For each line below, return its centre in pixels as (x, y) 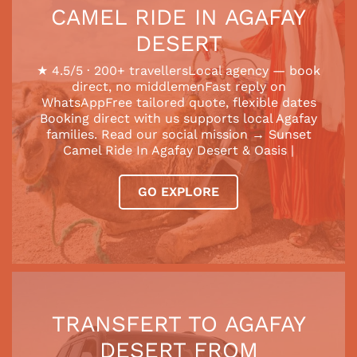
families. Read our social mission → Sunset (178, 134)
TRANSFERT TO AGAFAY (178, 324)
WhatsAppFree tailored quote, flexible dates (178, 102)
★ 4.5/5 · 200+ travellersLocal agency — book (178, 70)
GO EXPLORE (178, 191)
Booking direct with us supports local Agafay (178, 118)
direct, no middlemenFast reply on (178, 86)
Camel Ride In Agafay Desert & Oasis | (178, 150)
